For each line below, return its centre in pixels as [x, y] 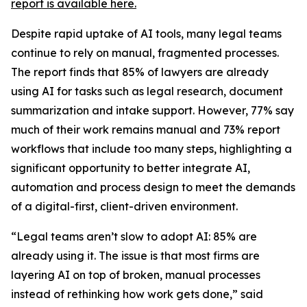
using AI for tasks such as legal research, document [147, 91]
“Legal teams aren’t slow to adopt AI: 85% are [134, 236]
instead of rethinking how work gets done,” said [137, 294]
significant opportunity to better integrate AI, [131, 168]
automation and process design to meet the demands [153, 187]
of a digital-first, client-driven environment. [124, 206]
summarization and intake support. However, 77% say [152, 110]
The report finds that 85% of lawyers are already [140, 72]
